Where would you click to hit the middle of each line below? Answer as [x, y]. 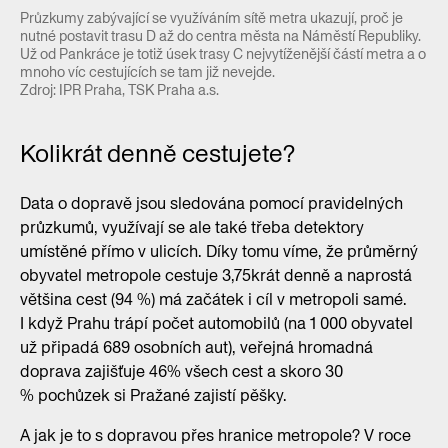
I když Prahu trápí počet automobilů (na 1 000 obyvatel [216, 323]
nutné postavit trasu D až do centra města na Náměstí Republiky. [220, 35]
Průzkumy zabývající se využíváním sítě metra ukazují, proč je [211, 17]
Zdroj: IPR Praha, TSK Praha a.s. [119, 89]
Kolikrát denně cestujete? [157, 153]
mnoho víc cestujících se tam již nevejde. [147, 71]
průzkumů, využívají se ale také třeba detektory [192, 227]
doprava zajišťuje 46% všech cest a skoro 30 [181, 371]
